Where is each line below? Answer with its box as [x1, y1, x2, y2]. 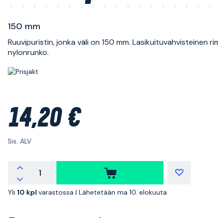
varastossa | [38, 188, 79, 197]
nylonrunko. [8, 47, 49, 57]
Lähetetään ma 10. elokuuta [79, 188, 167, 197]
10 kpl [17, 188, 38, 197]
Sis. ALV [8, 137, 32, 145]
